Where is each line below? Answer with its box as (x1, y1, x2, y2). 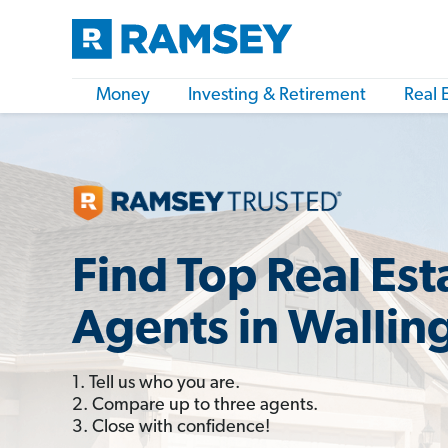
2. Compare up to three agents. (72, 395, 318, 415)
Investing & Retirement (188, 86, 366, 105)
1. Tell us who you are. (72, 373, 240, 393)
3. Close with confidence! (72, 417, 270, 437)
